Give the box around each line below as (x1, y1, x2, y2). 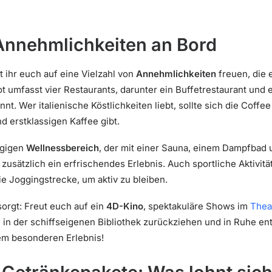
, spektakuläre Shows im (143, 200, 250, 212)
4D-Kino (106, 200, 143, 212)
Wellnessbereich (26, 142, 99, 154)
